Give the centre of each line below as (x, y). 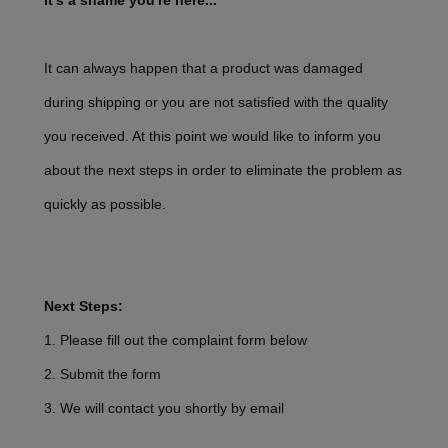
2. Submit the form (102, 374)
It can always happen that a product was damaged (203, 68)
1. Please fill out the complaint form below (175, 340)
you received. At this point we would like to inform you (212, 136)
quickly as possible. (105, 204)
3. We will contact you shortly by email (164, 408)
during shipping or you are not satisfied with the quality (216, 102)
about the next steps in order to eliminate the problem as (223, 170)
